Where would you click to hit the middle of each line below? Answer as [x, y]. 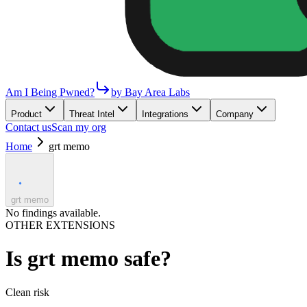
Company [235, 114]
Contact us [28, 127]
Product [26, 114]
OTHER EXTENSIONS [60, 225]
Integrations [165, 114]
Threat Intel [92, 114]
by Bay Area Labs [150, 92]
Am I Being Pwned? [50, 92]
